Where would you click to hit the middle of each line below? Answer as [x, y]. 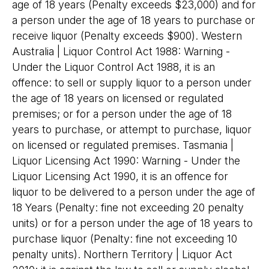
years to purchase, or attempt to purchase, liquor [132, 129]
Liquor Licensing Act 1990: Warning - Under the [126, 161]
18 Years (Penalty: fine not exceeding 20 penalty [128, 207]
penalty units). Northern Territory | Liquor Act [122, 254]
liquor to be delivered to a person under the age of [134, 192]
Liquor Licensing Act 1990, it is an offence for [120, 176]
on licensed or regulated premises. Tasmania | [123, 145]
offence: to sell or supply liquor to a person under [132, 83]
